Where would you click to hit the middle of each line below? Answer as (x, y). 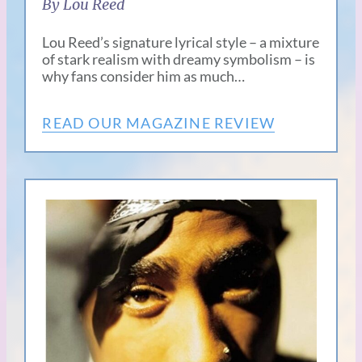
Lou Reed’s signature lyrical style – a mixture (181, 42)
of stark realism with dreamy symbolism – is (179, 59)
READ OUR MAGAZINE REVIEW (159, 122)
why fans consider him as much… (144, 76)
